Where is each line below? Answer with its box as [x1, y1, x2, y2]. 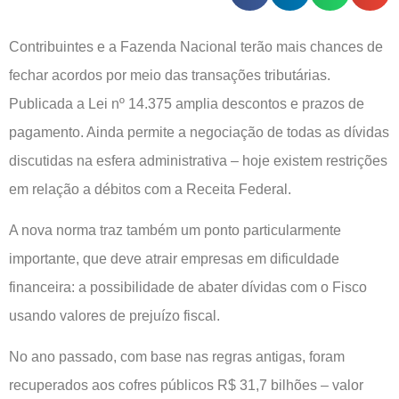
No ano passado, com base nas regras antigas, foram [9, 349, 345, 365]
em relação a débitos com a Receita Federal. [9, 181, 291, 197]
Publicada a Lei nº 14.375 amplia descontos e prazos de [9, 95, 364, 111]
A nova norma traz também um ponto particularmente [9, 223, 341, 239]
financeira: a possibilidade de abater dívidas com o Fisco [9, 280, 367, 296]
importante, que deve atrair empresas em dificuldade [9, 251, 339, 267]
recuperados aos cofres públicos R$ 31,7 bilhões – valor [9, 378, 363, 394]
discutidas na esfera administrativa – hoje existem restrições [9, 152, 387, 168]
